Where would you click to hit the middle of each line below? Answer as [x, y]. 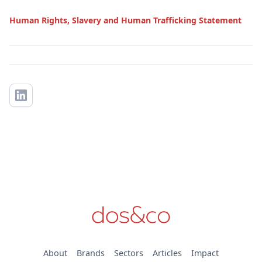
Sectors [129, 253]
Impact [205, 253]
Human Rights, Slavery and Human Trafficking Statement [125, 20]
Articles [167, 253]
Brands [91, 253]
